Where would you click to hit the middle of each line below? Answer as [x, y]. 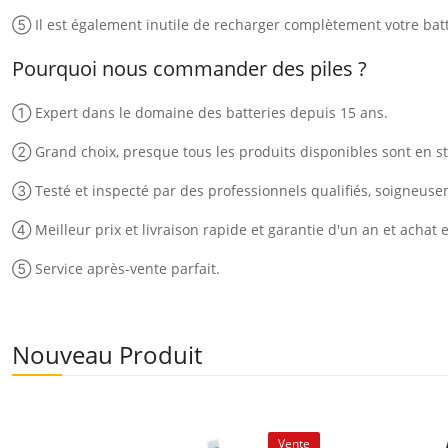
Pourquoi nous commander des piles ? [189, 68]
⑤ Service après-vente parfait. [116, 268]
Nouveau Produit [107, 354]
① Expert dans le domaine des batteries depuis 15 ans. [200, 112]
